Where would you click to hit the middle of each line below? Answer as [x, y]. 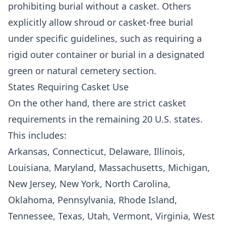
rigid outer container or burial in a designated [106, 54]
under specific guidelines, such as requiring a [105, 38]
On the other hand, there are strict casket [97, 103]
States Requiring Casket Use [68, 87]
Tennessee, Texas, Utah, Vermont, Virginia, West [111, 216]
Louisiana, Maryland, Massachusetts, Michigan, [109, 167]
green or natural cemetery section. [82, 71]
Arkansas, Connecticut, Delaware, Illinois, [97, 151]
